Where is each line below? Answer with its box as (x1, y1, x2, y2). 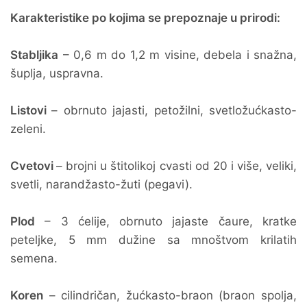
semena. (10, 251, 58, 265)
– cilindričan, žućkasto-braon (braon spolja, (43, 288, 297, 302)
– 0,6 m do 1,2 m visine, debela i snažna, (58, 48, 297, 62)
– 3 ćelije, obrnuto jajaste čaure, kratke (35, 214, 297, 228)
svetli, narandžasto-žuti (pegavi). (10, 177, 193, 191)
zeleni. (10, 122, 46, 136)
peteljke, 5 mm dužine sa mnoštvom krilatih (10, 233, 297, 247)
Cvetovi (10, 159, 57, 173)
